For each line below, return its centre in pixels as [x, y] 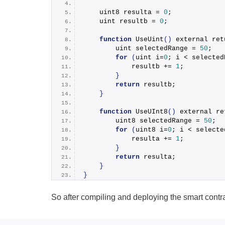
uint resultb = [122, 22]
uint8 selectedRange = [144, 121]
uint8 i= [152, 130]
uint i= [150, 58]
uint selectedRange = [142, 49]
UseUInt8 [152, 112]
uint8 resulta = [124, 13]
